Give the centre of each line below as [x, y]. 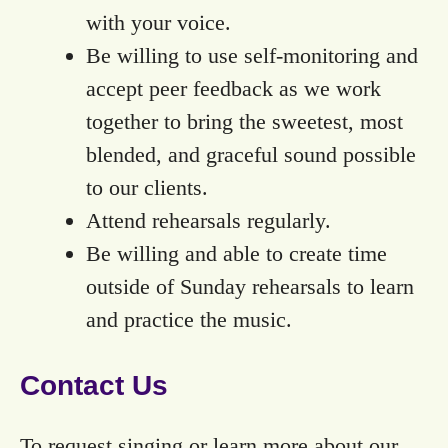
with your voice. [158, 23]
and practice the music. [189, 320]
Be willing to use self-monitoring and [252, 56]
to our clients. [147, 188]
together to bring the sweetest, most [244, 122]
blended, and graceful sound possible [251, 155]
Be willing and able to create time [236, 254]
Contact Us [94, 386]
